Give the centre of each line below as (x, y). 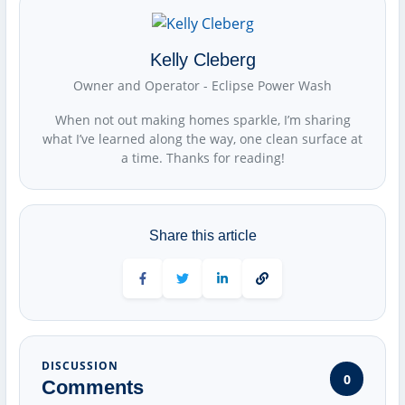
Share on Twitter (231, 287)
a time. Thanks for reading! (202, 158)
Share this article (202, 236)
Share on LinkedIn (276, 287)
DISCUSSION (80, 366)
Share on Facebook (198, 287)
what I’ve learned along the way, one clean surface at (202, 139)
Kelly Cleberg (202, 60)
